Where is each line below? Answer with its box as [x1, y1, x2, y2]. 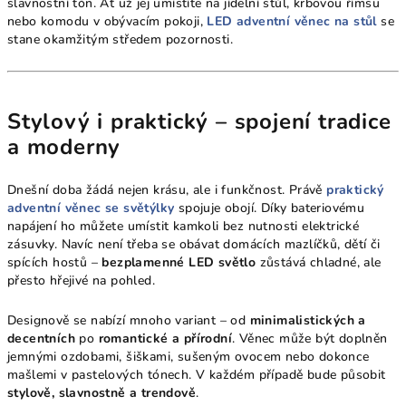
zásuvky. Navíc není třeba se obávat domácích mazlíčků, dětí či [7, 236, 381, 254]
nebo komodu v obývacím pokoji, [7, 13, 208, 31]
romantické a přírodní [98, 330, 233, 348]
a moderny [7, 132, 121, 162]
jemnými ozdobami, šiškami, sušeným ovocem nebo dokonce [7, 348, 370, 366]
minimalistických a [249, 312, 366, 330]
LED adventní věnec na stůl [207, 13, 377, 31]
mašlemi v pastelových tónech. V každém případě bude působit [7, 366, 386, 384]
